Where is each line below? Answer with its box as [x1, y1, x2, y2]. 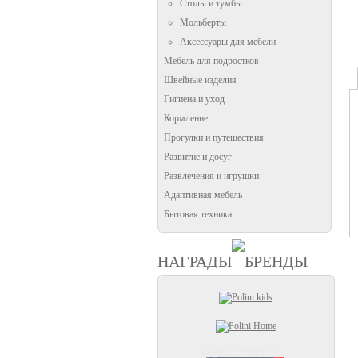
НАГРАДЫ [157, 252, 232, 270]
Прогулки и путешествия [164, 132, 264, 143]
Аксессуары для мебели [180, 36, 276, 47]
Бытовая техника [164, 209, 232, 220]
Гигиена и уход [164, 93, 225, 105]
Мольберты [180, 17, 226, 28]
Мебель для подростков [164, 55, 259, 66]
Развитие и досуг [164, 151, 232, 162]
